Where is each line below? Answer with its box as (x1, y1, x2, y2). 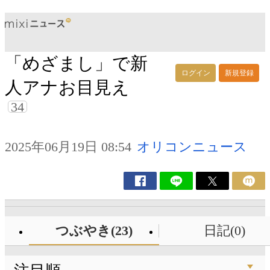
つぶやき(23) (55, 223, 133, 239)
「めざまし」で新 (5, 54, 148, 74)
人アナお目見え (5, 78, 130, 98)
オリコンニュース (137, 139, 247, 155)
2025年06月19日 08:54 (5, 139, 131, 155)
